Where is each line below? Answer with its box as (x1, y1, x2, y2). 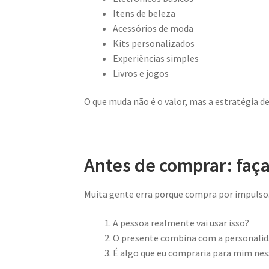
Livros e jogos (113, 67, 169, 79)
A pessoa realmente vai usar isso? (113, 216, 250, 229)
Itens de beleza (113, 7, 176, 19)
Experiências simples (113, 52, 199, 64)
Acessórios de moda (113, 22, 194, 34)
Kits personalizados (113, 37, 195, 49)
